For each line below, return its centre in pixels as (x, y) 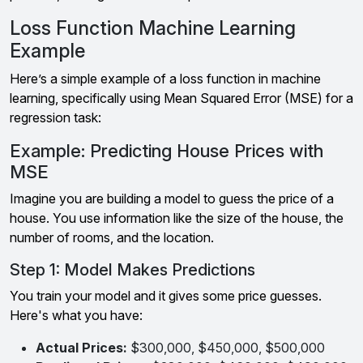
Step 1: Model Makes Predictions (132, 270)
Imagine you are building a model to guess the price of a (172, 199)
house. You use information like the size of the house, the (177, 218)
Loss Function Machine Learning (153, 28)
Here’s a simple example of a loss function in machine (165, 79)
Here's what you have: (76, 315)
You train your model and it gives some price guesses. (166, 296)
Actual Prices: (81, 348)
